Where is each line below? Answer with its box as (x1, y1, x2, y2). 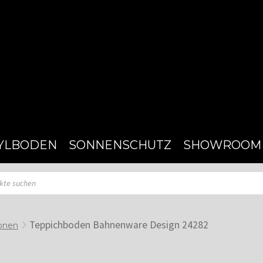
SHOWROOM (183, 137, 262, 152)
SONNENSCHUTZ (69, 137, 172, 152)
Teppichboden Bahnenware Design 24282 (29, 218, 208, 231)
